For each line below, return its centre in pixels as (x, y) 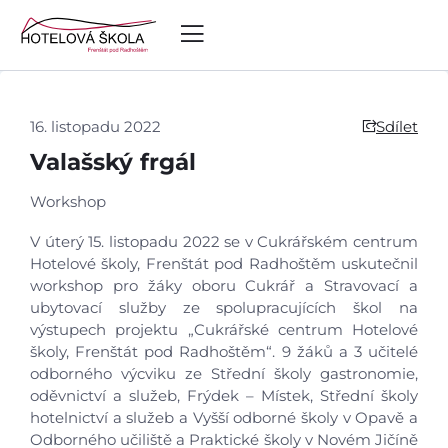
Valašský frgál (113, 162)
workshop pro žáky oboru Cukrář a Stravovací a (224, 285)
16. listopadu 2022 (95, 126)
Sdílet (397, 126)
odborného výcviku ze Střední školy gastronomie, (224, 373)
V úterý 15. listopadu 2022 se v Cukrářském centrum (224, 241)
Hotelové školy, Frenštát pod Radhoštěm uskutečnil (224, 263)
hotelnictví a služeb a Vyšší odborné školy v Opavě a (224, 417)
